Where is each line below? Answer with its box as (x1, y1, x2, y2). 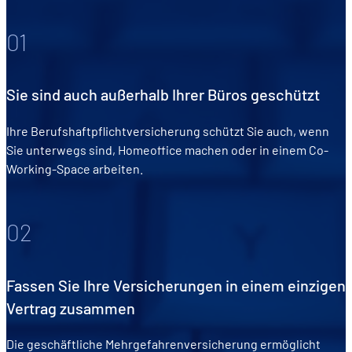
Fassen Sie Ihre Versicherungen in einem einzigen (6, 275, 346, 295)
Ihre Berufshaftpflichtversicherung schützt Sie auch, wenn (6, 123, 329, 139)
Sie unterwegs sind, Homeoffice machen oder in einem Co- (6, 142, 328, 158)
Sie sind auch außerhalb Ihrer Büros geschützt (6, 85, 320, 104)
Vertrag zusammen (6, 298, 138, 317)
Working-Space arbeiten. (6, 161, 145, 177)
